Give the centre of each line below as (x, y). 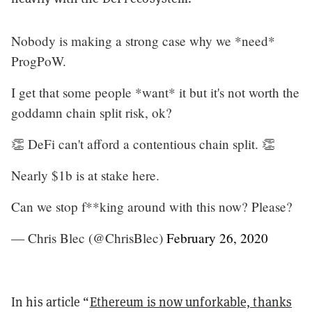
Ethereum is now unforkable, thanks (191, 302)
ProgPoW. (39, 61)
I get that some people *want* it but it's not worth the (155, 92)
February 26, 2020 (217, 237)
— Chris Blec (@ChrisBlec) (89, 237)
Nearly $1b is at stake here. (85, 175)
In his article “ (50, 302)
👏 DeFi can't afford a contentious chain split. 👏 (143, 143)
